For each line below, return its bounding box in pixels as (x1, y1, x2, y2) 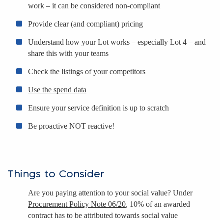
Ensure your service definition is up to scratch (28, 104, 169, 112)
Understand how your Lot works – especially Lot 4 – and (28, 38, 206, 47)
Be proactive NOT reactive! (28, 122, 114, 131)
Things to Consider (7, 169, 105, 179)
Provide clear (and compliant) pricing (28, 20, 143, 28)
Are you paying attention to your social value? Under (28, 188, 192, 197)
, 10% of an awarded (126, 199, 190, 208)
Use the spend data (28, 85, 86, 94)
